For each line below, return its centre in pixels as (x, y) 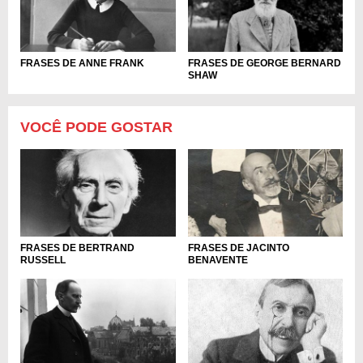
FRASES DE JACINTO (238, 248)
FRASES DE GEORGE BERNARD (264, 64)
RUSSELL (43, 260)
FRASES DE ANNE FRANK (82, 64)
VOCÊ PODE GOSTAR (96, 128)
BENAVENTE (218, 260)
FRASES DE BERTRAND (77, 248)
